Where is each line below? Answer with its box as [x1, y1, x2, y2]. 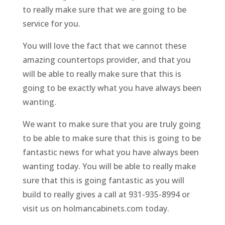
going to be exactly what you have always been [22, 82, 201, 94]
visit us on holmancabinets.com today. [22, 203, 169, 214]
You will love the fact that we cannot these [22, 40, 186, 52]
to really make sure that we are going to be [22, 4, 186, 16]
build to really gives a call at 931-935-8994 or [22, 189, 190, 200]
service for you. [22, 18, 80, 30]
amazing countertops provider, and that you [22, 54, 191, 66]
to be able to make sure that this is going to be [22, 133, 201, 144]
